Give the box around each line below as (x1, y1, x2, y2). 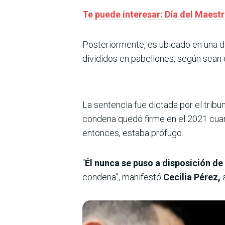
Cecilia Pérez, (163, 171, 222, 182)
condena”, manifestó (82, 171, 163, 182)
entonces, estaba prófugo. (82, 127, 183, 138)
